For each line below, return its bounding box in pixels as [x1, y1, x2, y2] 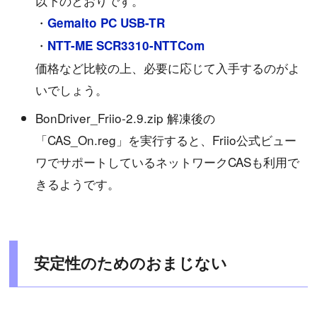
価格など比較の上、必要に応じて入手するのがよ [35, 59, 301, 77]
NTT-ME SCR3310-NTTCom [47, 37, 205, 54]
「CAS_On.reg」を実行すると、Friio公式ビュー [35, 131, 297, 149]
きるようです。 [35, 175, 120, 193]
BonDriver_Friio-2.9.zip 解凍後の [35, 109, 216, 127]
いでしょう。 [35, 81, 108, 99]
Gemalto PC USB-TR [47, 14, 166, 32]
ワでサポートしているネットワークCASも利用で [35, 153, 300, 171]
